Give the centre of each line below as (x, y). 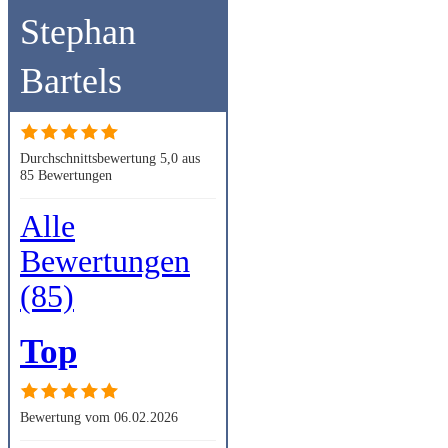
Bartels (71, 80)
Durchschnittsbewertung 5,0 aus (110, 157)
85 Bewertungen (66, 174)
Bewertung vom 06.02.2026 (99, 416)
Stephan (78, 31)
